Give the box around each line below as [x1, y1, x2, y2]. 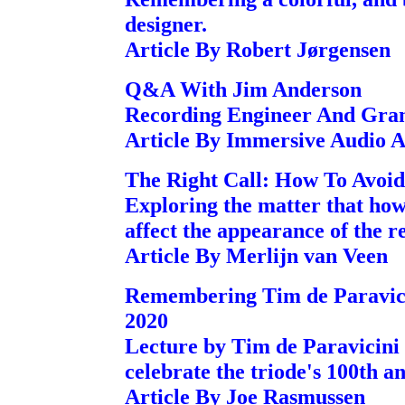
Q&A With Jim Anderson [125, 77, 362, 101]
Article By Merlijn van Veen [125, 243, 388, 268]
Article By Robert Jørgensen [125, 37, 391, 61]
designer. [125, 12, 207, 36]
